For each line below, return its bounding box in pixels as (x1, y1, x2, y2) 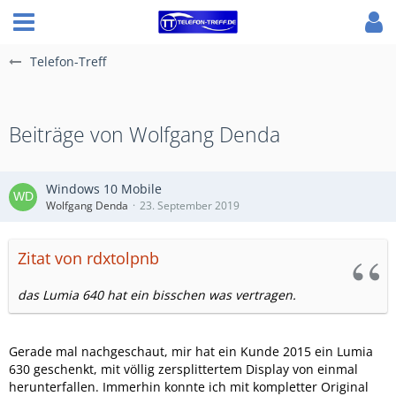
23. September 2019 (140, 198, 240, 213)
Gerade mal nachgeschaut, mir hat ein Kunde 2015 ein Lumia (9, 343, 373, 360)
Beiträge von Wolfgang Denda (9, 120, 280, 148)
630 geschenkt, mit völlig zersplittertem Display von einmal (9, 361, 358, 377)
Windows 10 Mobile (46, 180, 162, 197)
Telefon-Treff (30, 53, 106, 70)
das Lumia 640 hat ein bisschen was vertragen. (18, 286, 296, 303)
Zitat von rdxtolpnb (18, 247, 159, 269)
